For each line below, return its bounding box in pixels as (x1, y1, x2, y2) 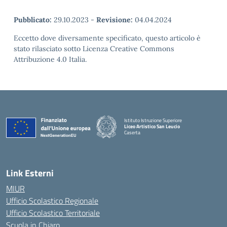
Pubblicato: (14, 15, 52, 24)
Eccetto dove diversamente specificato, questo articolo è (14, 33, 201, 43)
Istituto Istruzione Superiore (124, 117, 182, 125)
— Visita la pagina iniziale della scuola (124, 134, 202, 142)
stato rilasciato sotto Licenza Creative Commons (14, 44, 174, 53)
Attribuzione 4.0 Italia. (14, 54, 87, 64)
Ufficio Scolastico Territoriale (6, 206, 100, 219)
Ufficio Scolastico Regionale (6, 194, 98, 207)
